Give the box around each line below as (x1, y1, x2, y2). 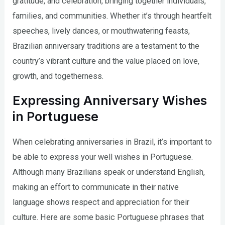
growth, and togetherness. (13, 71, 104, 81)
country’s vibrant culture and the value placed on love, (13, 56, 200, 66)
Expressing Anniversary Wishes (13, 92, 207, 108)
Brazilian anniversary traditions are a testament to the (13, 41, 200, 51)
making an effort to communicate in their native (13, 182, 179, 192)
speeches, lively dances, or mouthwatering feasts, (13, 26, 190, 36)
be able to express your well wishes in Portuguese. (13, 152, 193, 162)
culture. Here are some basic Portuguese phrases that (13, 212, 204, 222)
